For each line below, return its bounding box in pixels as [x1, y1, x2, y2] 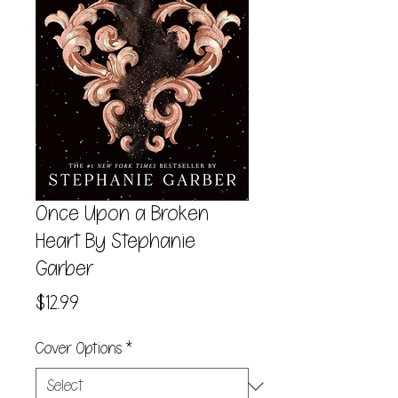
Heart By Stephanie [36, 231, 195, 252]
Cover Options [36, 340, 122, 357]
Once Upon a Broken [36, 203, 209, 225]
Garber [36, 259, 93, 280]
